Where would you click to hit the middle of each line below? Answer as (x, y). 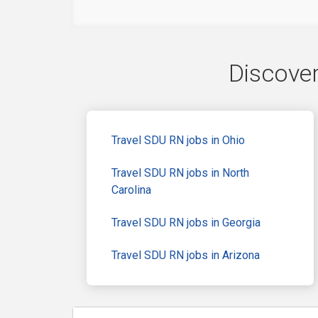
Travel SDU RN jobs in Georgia (186, 223)
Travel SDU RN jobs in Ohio (178, 141)
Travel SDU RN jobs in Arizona (186, 256)
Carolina (131, 190)
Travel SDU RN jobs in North (180, 173)
